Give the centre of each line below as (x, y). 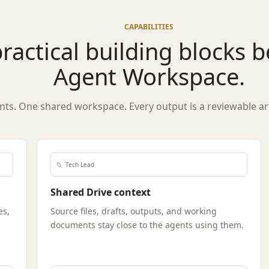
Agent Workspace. (149, 76)
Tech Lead (80, 165)
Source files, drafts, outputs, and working (134, 211)
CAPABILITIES (149, 27)
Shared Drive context (101, 192)
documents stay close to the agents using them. (147, 225)
